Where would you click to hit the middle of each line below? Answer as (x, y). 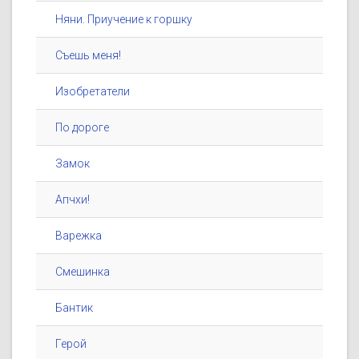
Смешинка (83, 272)
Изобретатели (93, 92)
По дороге (82, 128)
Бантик (74, 308)
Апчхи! (73, 200)
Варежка (79, 236)
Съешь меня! (88, 56)
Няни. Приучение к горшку (124, 20)
